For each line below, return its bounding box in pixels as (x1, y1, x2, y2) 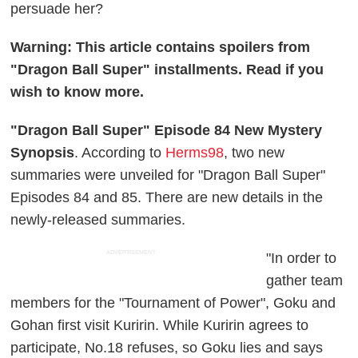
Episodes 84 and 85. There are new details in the (10, 189, 324, 206)
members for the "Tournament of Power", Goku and (10, 295, 336, 312)
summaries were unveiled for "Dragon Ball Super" (10, 167, 326, 184)
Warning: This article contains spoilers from (10, 39, 311, 56)
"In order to (266, 250, 337, 267)
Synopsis (10, 145, 75, 161)
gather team (266, 272, 344, 289)
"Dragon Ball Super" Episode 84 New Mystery (10, 122, 323, 139)
